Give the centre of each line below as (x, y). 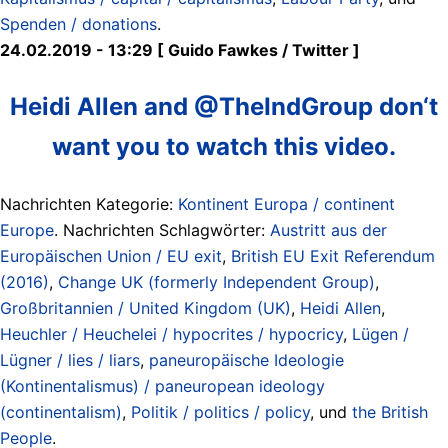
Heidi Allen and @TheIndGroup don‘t (224, 106)
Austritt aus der (328, 229)
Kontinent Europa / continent (286, 203)
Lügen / (380, 333)
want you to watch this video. (224, 146)
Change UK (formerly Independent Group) (216, 281)
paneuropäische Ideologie (246, 359)
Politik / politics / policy (220, 411)
